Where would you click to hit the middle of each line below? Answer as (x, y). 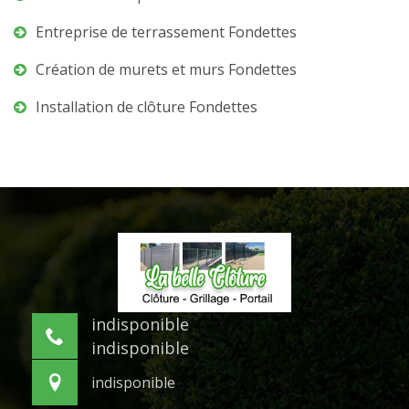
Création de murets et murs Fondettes (166, 69)
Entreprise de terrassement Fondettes (166, 32)
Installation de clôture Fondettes (147, 107)
